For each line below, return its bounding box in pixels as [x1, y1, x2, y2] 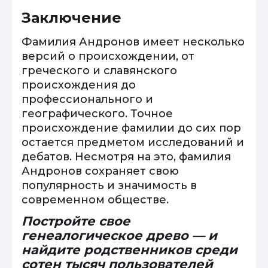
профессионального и [22, 93, 153, 106]
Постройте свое [22, 214, 130, 229]
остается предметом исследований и [22, 136, 244, 149]
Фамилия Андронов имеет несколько [22, 35, 245, 48]
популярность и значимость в [22, 179, 197, 192]
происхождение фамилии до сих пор [22, 121, 241, 135]
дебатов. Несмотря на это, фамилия [22, 150, 231, 163]
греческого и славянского [22, 64, 177, 77]
